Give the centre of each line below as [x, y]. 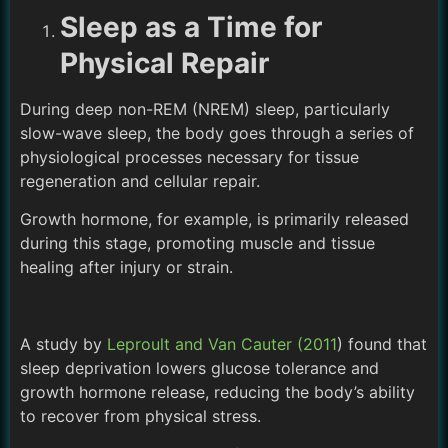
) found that [382, 343]
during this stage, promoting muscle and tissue [197, 242]
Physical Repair [164, 62]
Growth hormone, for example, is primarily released [214, 218]
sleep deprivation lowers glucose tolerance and [199, 367]
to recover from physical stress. [140, 415]
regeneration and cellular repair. [142, 180]
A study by [63, 343]
